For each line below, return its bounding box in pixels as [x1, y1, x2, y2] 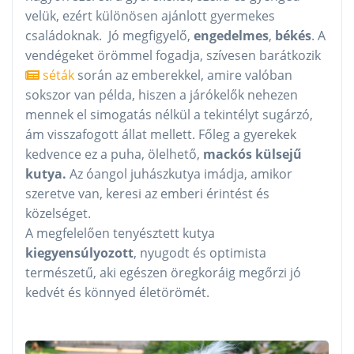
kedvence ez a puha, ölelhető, [25, 145, 203, 163]
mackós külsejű [203, 145, 302, 163]
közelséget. [25, 204, 97, 222]
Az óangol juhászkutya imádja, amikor [66, 164, 292, 183]
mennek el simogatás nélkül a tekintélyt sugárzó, [25, 105, 313, 123]
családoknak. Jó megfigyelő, [25, 26, 194, 44]
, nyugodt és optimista [134, 243, 266, 262]
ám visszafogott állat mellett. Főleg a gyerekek [25, 125, 296, 143]
